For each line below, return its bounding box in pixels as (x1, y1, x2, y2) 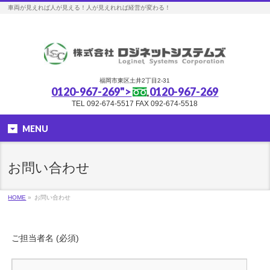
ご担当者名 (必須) (11, 233, 80, 243)
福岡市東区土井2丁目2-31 (99, 77, 171, 84)
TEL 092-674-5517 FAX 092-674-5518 (72, 99, 198, 108)
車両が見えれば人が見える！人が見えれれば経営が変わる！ (8, 4, 171, 11)
